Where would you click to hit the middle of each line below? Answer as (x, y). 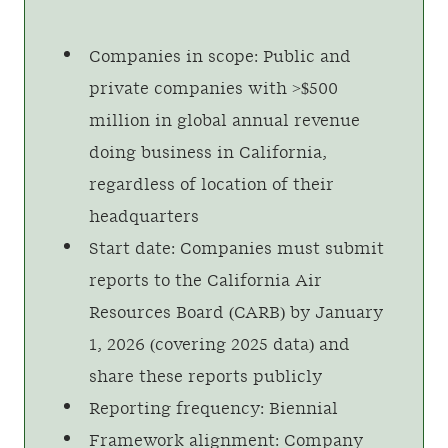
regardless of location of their (211, 185)
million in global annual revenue (224, 121)
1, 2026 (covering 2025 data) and (219, 345)
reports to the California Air (205, 281)
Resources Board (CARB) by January (236, 313)
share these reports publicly (205, 377)
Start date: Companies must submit (236, 249)
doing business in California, (208, 153)
